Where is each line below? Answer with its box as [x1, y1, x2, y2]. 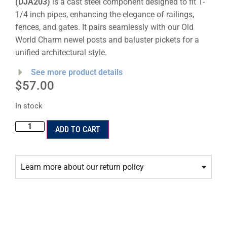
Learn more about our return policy [21, 162, 144, 172]
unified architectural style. [15, 47, 107, 57]
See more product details [31, 67, 123, 77]
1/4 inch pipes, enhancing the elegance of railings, [15, 9, 194, 19]
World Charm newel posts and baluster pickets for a [15, 34, 199, 45]
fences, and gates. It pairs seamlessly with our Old [15, 22, 194, 32]
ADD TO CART [55, 124, 101, 134]
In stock [15, 101, 43, 111]
